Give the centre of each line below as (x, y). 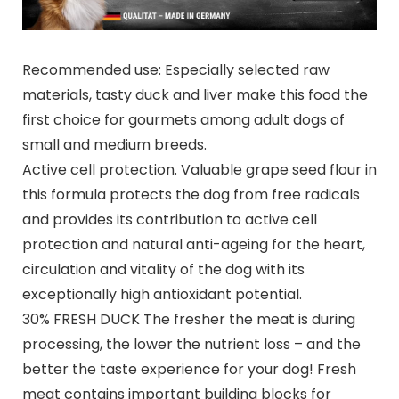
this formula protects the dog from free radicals (191, 195)
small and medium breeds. (114, 145)
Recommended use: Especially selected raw (175, 70)
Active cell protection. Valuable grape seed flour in (199, 170)
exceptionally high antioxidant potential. (162, 295)
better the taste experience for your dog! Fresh (189, 370)
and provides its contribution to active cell (169, 220)
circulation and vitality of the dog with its (163, 270)
